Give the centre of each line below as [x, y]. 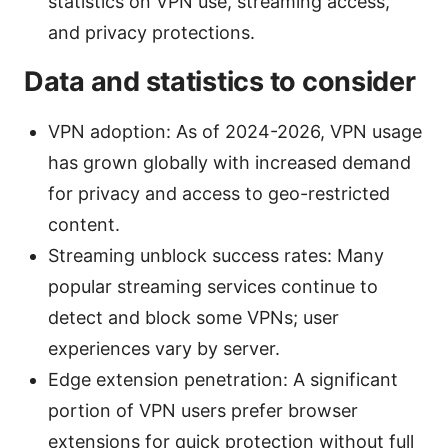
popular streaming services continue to [213, 287]
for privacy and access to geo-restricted [219, 194]
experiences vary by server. [164, 349]
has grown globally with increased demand [229, 163]
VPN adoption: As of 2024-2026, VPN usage [235, 132]
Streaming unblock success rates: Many [216, 256]
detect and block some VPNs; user [193, 318]
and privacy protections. [151, 33]
